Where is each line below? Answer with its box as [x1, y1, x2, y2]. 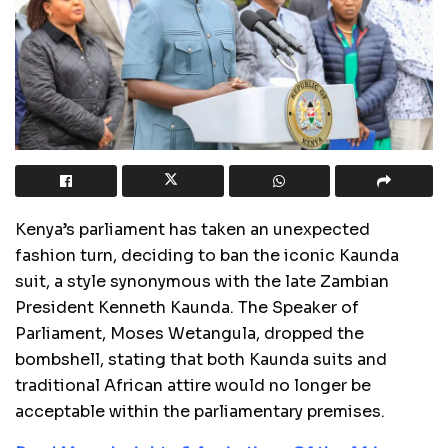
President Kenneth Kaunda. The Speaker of [15, 296, 359, 318]
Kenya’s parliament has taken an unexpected [15, 218, 370, 240]
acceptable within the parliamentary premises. [15, 400, 385, 422]
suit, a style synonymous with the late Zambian [15, 270, 389, 292]
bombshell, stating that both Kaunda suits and [15, 348, 387, 370]
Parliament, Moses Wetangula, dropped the [15, 322, 364, 344]
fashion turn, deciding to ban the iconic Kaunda [15, 244, 399, 266]
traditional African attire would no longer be [15, 374, 371, 396]
